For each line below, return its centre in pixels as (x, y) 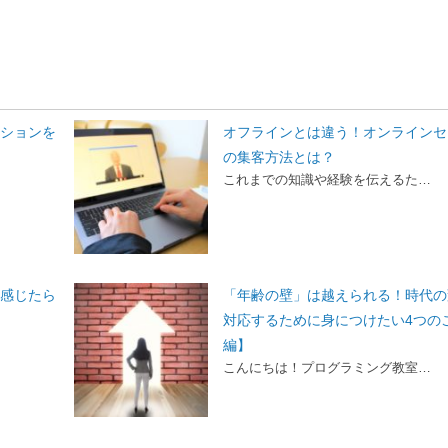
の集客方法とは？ (279, 156)
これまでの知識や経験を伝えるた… (327, 179)
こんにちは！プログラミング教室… (327, 367)
